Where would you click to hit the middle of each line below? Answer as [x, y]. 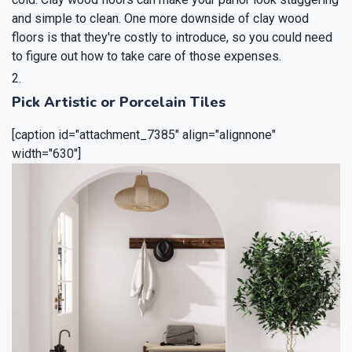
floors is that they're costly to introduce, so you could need [172, 38]
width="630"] [46, 154]
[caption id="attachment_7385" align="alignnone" [144, 135]
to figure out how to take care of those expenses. [147, 57]
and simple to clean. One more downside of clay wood [160, 19]
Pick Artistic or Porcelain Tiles [119, 103]
